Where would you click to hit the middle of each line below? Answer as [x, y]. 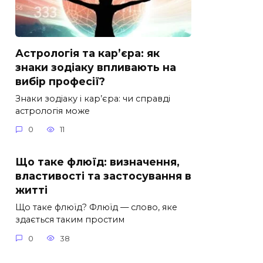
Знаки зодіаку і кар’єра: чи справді [93, 98]
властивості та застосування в [103, 176]
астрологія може [53, 111]
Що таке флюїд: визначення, [97, 162]
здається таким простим [70, 220]
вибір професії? [60, 81]
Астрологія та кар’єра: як [87, 53]
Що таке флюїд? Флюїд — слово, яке [96, 208]
